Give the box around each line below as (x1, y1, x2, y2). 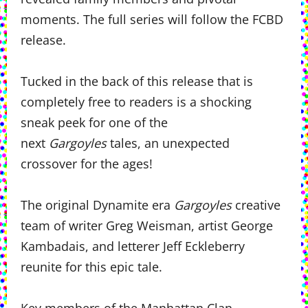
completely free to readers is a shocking (21, 93, 252, 110)
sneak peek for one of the (21, 114, 168, 131)
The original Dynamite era (21, 197, 174, 213)
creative (232, 197, 280, 213)
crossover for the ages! (21, 155, 153, 172)
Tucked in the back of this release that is (21, 73, 253, 89)
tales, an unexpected (107, 135, 230, 151)
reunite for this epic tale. (21, 258, 162, 275)
